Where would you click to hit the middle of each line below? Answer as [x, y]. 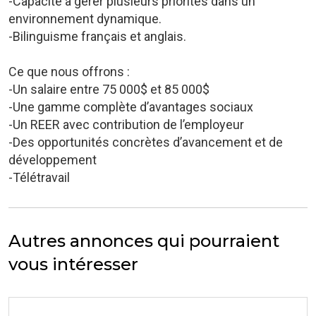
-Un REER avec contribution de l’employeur [126, 124]
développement [53, 160]
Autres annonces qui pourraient [144, 241]
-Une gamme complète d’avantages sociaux [131, 107]
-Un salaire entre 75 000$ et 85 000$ [109, 89]
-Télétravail [39, 177]
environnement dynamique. [85, 19]
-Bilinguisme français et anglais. [97, 36]
